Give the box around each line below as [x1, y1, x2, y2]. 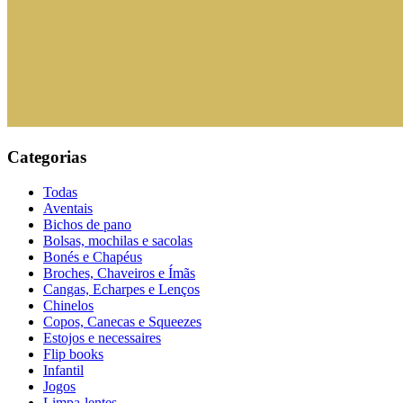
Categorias [7, 148, 86, 167]
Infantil [43, 362, 84, 378]
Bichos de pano [43, 216, 131, 232]
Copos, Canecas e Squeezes [43, 313, 201, 329]
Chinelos [43, 297, 94, 313]
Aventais [43, 200, 93, 216]
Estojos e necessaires [43, 329, 161, 345]
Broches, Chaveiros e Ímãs [43, 264, 195, 281]
